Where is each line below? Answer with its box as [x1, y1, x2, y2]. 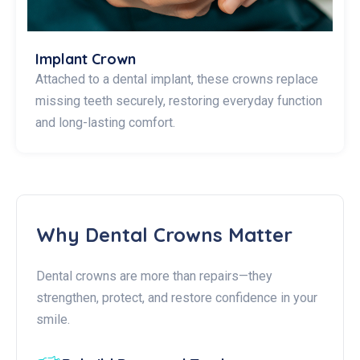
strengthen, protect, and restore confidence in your [36, 290, 317, 305]
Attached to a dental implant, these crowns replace [35, 72, 318, 87]
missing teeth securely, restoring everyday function [35, 93, 322, 108]
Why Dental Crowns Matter [36, 223, 292, 247]
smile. [36, 312, 73, 327]
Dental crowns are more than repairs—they [36, 268, 272, 284]
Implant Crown [35, 50, 136, 68]
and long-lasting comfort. [35, 115, 178, 130]
